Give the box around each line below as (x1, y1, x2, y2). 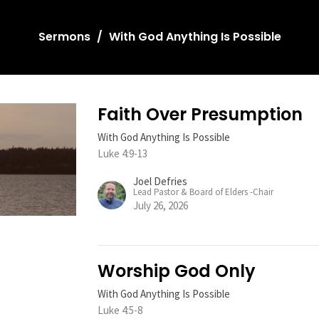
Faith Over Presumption (98, 103, 303, 127)
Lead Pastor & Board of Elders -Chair (133, 186, 274, 199)
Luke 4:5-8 (98, 303, 143, 318)
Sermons (38, 28, 90, 46)
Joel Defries (133, 174, 188, 189)
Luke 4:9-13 (98, 147, 148, 161)
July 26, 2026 (133, 199, 189, 213)
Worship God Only (98, 259, 256, 283)
